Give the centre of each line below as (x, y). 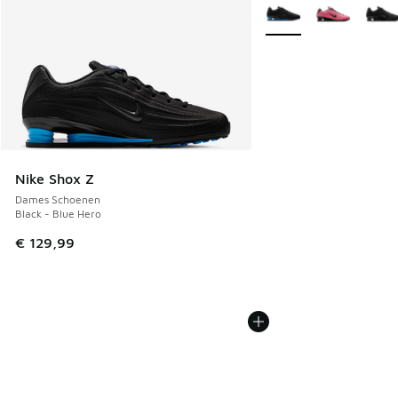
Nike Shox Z (55, 179)
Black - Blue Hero (58, 214)
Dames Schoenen (58, 200)
